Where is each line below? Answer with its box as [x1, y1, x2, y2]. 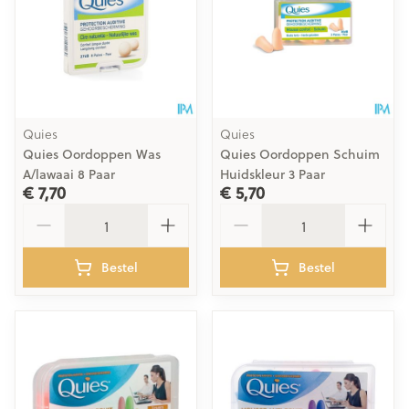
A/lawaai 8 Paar [23, 165, 115, 184]
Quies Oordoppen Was [23, 145, 161, 163]
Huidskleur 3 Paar [220, 165, 325, 184]
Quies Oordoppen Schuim [220, 145, 380, 163]
